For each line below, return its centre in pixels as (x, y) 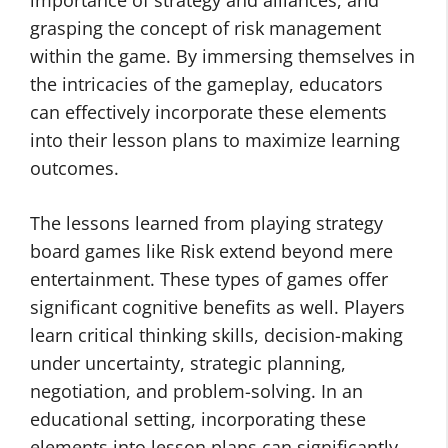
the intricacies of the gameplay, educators (206, 84)
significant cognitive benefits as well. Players (217, 307)
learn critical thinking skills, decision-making (216, 335)
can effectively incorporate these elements (208, 112)
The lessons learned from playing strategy (206, 223)
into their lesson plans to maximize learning (215, 140)
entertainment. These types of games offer (209, 279)
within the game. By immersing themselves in (222, 56)
